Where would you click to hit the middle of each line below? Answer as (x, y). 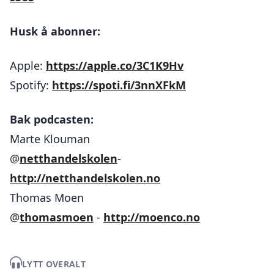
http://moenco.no (152, 217)
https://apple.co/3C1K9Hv (115, 65)
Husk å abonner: (55, 31)
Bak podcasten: (52, 119)
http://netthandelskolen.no (85, 178)
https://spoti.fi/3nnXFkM (119, 85)
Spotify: (31, 85)
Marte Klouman (50, 139)
